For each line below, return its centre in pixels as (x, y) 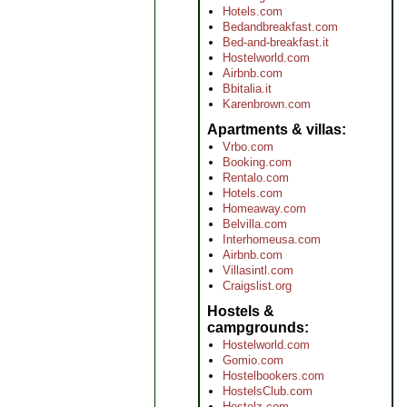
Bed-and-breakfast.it (276, 42)
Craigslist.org (257, 286)
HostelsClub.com (268, 391)
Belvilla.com (255, 224)
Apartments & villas (274, 129)
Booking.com (257, 162)
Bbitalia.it (247, 89)
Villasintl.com (258, 270)
